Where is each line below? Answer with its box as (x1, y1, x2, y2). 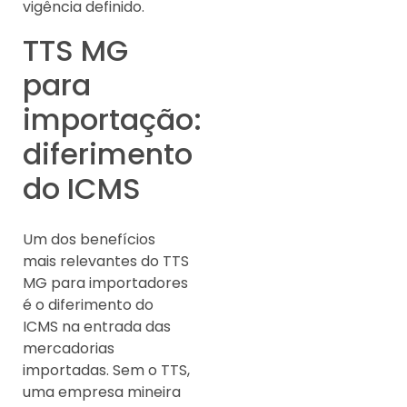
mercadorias (23, 338, 114, 360)
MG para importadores (23, 273, 188, 294)
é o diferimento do (23, 294, 154, 316)
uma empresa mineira (23, 382, 181, 403)
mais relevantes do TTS (23, 251, 189, 273)
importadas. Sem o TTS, (23, 360, 190, 382)
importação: (23, 99, 202, 141)
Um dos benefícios (23, 229, 155, 251)
